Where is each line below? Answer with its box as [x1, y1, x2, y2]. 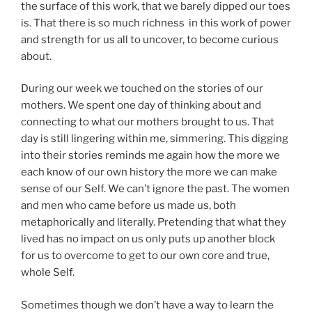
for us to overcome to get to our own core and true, [21, 249, 270, 263]
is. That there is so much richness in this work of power [21, 16, 291, 29]
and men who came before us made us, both [21, 199, 236, 212]
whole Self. [21, 266, 75, 279]
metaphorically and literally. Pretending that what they [21, 216, 286, 229]
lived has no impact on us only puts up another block [21, 233, 275, 246]
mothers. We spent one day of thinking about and [21, 99, 261, 112]
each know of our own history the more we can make [21, 166, 277, 179]
